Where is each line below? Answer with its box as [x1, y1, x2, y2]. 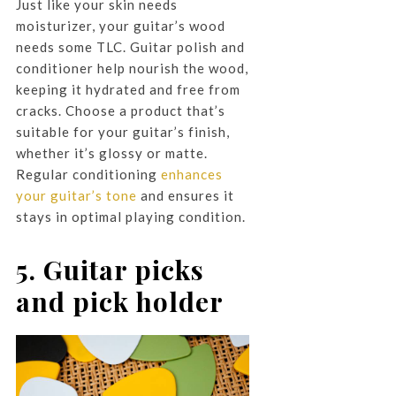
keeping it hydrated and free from [15, 81, 240, 98]
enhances [160, 166, 223, 183]
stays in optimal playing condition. [15, 209, 246, 225]
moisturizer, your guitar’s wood [15, 18, 225, 34]
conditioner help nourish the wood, [15, 60, 248, 77]
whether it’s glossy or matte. [15, 145, 208, 162]
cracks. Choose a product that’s [15, 103, 225, 119]
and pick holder [15, 284, 224, 320]
